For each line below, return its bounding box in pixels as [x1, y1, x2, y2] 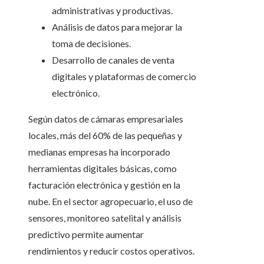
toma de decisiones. [52, 38, 131, 49]
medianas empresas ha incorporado [28, 146, 170, 158]
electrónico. [52, 87, 100, 99]
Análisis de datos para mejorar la [52, 21, 182, 33]
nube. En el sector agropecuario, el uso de [28, 196, 193, 207]
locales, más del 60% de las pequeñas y [28, 130, 182, 141]
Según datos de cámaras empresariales [28, 113, 183, 125]
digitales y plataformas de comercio [52, 71, 196, 82]
